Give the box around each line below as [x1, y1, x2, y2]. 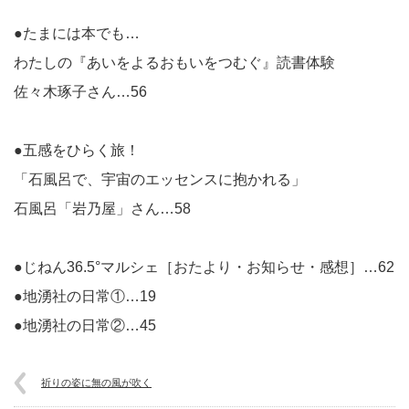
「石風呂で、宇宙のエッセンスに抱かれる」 [14, 172, 306, 188]
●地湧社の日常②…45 [14, 318, 156, 334]
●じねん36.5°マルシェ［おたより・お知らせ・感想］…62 [14, 259, 394, 276]
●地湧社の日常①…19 [14, 288, 156, 305]
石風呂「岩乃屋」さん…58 [14, 201, 191, 217]
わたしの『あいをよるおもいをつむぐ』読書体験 [14, 55, 335, 71]
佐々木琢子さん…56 [14, 84, 147, 100]
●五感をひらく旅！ [14, 142, 140, 159]
